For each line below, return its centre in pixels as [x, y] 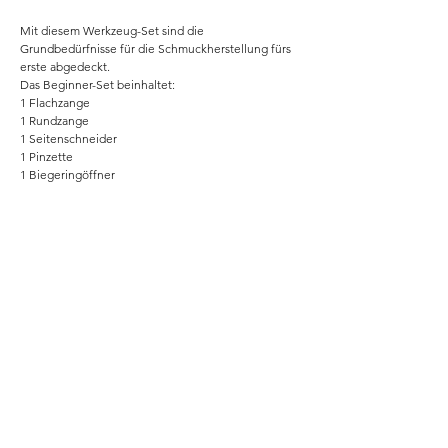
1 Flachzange [55, 103]
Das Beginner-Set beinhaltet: [97, 85]
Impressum [160, 408]
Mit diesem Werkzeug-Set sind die [112, 31]
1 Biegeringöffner [67, 175]
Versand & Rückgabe [160, 384]
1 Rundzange [54, 121]
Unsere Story [159, 312]
